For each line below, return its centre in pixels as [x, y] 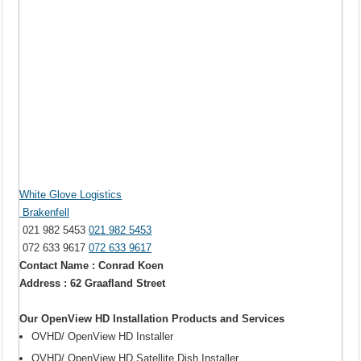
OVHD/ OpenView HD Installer [103, 336]
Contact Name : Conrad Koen [92, 265]
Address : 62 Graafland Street [93, 283]
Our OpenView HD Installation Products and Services [152, 318]
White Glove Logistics [71, 194]
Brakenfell [45, 212]
